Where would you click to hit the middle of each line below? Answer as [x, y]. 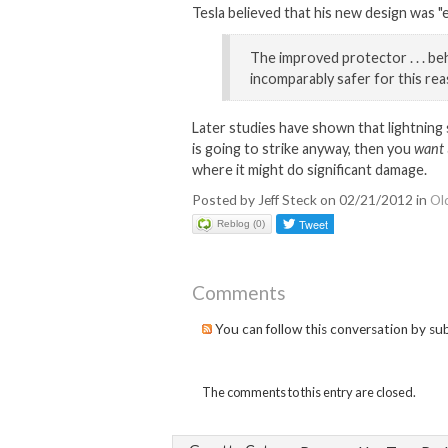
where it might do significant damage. [311, 169]
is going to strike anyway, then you [303, 148]
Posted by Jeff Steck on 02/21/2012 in [311, 199]
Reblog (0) [241, 223]
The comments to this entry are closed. [309, 391]
